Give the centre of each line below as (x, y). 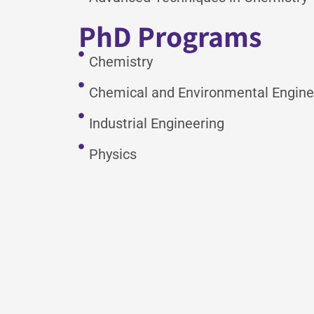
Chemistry (121, 62)
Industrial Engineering (157, 124)
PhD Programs (170, 36)
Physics (113, 155)
